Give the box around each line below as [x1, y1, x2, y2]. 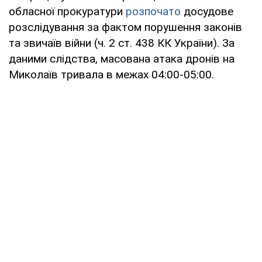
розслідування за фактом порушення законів [9, 20, 242, 35]
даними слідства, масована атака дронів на [9, 52, 235, 66]
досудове [181, 5, 233, 19]
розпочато [126, 5, 181, 19]
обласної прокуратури [9, 5, 126, 19]
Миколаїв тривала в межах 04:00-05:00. [9, 68, 214, 82]
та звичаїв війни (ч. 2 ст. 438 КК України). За [9, 36, 235, 50]
